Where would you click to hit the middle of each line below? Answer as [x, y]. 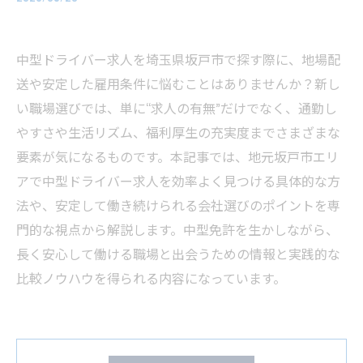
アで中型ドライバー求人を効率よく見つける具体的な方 [178, 181]
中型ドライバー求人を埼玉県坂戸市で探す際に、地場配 [178, 59]
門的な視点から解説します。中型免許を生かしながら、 [177, 229]
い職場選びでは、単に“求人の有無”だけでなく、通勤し [177, 108]
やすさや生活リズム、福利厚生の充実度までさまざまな [178, 132]
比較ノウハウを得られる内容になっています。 [151, 278]
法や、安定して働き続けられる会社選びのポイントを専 [178, 205]
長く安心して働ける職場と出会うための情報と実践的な [178, 254]
